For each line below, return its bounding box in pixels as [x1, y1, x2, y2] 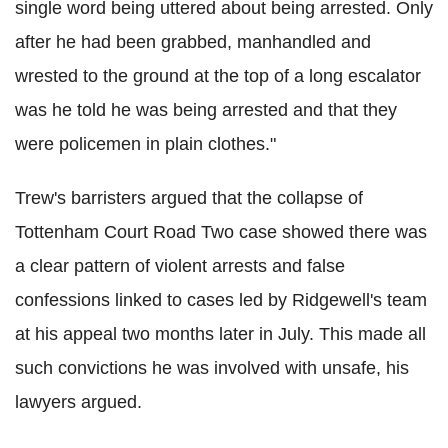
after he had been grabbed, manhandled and [15, 31, 371, 52]
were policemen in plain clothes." [15, 133, 276, 154]
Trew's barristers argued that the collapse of [15, 187, 363, 208]
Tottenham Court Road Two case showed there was [15, 221, 427, 242]
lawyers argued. [15, 391, 142, 412]
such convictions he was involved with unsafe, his [15, 357, 409, 378]
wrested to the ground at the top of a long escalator [15, 65, 421, 86]
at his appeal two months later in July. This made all [15, 323, 426, 344]
